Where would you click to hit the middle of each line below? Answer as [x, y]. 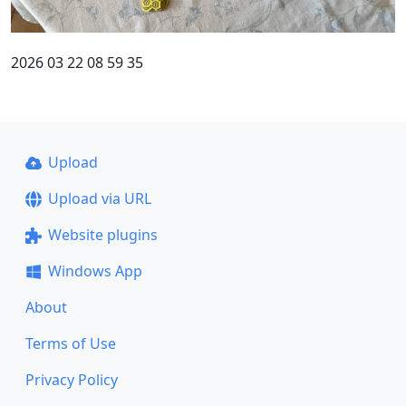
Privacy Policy [72, 380]
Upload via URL [99, 198]
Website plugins [102, 235]
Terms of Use [71, 343]
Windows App [95, 271]
